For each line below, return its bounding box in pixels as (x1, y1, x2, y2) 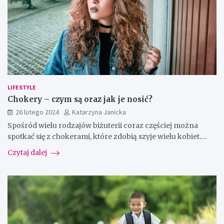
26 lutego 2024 (15, 107, 59, 117)
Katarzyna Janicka (72, 107, 126, 117)
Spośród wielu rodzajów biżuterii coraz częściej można (7, 121, 198, 130)
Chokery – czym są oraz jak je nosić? (7, 94, 152, 104)
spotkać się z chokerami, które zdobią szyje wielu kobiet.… (7, 132, 207, 141)
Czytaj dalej (7, 148, 48, 157)
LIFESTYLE (7, 83, 36, 91)
